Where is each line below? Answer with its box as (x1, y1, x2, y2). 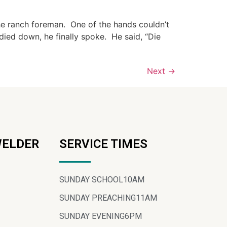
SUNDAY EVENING (59, 211, 125, 221)
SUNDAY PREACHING (59, 193, 136, 203)
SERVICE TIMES (59, 136, 147, 151)
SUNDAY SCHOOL (59, 174, 123, 184)
